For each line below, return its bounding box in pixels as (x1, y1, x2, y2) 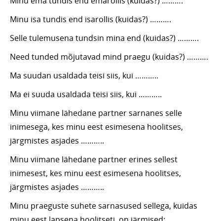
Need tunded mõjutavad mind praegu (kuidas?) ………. (10, 51, 208, 63)
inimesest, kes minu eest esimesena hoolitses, (10, 168, 181, 179)
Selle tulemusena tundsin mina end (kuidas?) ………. (10, 33, 199, 44)
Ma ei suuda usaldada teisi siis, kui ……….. (10, 89, 162, 100)
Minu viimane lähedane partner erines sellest (10, 154, 178, 165)
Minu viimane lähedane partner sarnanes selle (10, 108, 182, 119)
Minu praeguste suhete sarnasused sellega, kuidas (10, 200, 197, 212)
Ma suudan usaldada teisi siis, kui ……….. (10, 70, 158, 81)
